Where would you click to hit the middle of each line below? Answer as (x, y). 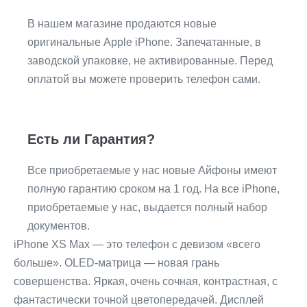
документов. (59, 226)
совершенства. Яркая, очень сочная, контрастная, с (146, 282)
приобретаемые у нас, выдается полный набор (147, 208)
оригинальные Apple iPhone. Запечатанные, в (144, 42)
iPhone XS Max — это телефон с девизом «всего (137, 245)
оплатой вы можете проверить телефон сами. (144, 79)
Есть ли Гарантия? (91, 139)
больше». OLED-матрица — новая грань (116, 263)
